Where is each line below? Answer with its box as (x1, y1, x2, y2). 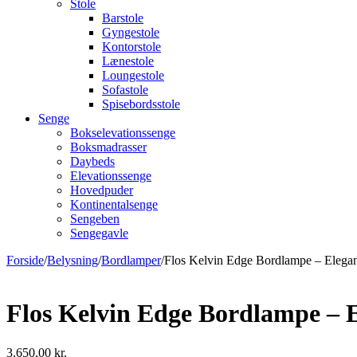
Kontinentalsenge (70, 198, 158, 211)
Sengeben (70, 212, 120, 226)
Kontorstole (102, 40, 161, 53)
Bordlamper (101, 253, 161, 267)
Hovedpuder (70, 183, 133, 197)
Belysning (47, 253, 98, 267)
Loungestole (102, 69, 164, 82)
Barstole (102, 11, 143, 25)
